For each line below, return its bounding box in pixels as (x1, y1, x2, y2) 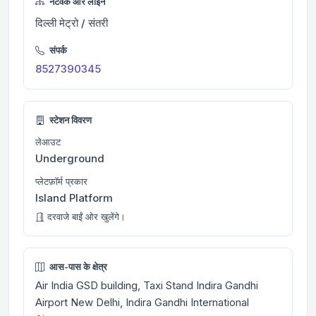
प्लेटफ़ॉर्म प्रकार (35, 175, 87, 187)
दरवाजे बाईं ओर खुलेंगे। (44, 210, 126, 222)
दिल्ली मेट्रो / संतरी (35, 16, 108, 30)
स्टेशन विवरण (47, 114, 92, 126)
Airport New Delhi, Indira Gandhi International (35, 295, 249, 309)
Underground (35, 151, 104, 165)
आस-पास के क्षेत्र (47, 260, 107, 272)
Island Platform (35, 190, 113, 205)
